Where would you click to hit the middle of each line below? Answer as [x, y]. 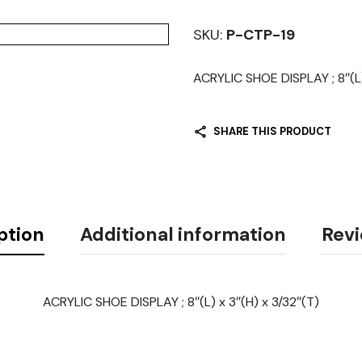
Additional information [183, 235]
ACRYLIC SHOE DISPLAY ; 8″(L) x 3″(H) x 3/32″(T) [181, 302]
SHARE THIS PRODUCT [272, 131]
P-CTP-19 [261, 35]
